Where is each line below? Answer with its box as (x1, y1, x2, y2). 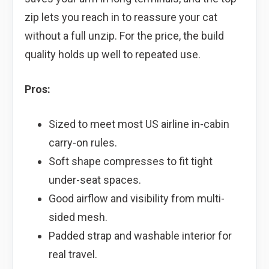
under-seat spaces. (48, 173, 141, 186)
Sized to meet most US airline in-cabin (48, 117, 229, 130)
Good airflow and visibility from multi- (48, 192, 225, 205)
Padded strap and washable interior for (48, 229, 232, 242)
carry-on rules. (48, 136, 117, 149)
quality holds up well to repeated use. (25, 47, 201, 61)
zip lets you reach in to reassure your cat (25, 10, 217, 23)
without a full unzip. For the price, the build (25, 29, 224, 42)
